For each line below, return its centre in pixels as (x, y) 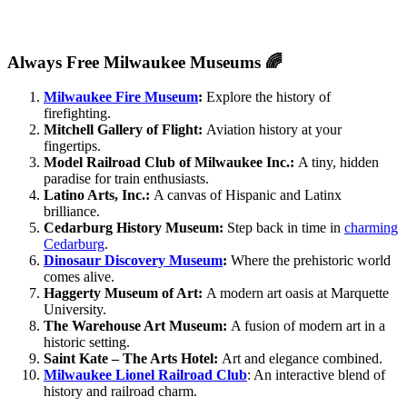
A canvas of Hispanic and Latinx (246, 195)
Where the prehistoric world (309, 261)
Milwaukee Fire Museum (121, 97)
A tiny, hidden (337, 163)
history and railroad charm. (120, 392)
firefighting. (77, 114)
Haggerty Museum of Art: (123, 293)
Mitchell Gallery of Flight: (123, 130)
